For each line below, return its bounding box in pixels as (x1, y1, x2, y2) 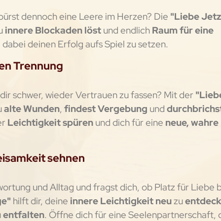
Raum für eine (149, 23, 214, 37)
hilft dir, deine (10, 194, 70, 208)
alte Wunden (3, 102, 60, 115)
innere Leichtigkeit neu (70, 194, 172, 208)
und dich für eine (93, 116, 165, 129)
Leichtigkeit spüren (7, 116, 93, 129)
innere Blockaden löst (2, 23, 103, 37)
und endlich (103, 23, 150, 37)
